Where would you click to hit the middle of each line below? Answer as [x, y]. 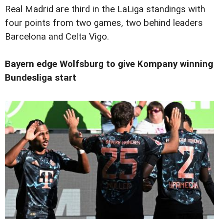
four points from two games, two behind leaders [104, 23]
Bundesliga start [41, 78]
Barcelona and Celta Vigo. [57, 37]
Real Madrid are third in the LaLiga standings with [105, 10]
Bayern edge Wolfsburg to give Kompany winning [109, 64]
